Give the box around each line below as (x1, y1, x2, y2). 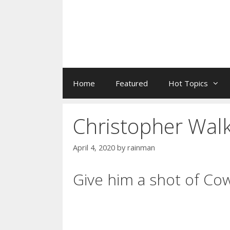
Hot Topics (168, 78, 208, 88)
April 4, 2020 (73, 143, 115, 153)
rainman (127, 143, 155, 153)
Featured (116, 78, 148, 88)
